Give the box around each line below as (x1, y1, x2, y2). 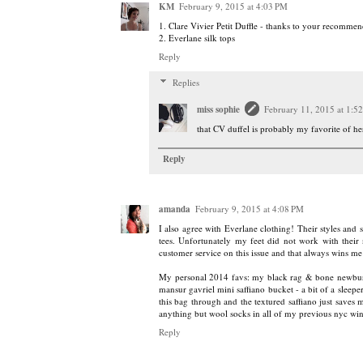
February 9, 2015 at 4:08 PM (195, 203, 304, 216)
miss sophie (197, 102, 240, 116)
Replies (172, 75, 199, 88)
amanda (159, 203, 190, 216)
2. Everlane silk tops (159, 31, 235, 44)
